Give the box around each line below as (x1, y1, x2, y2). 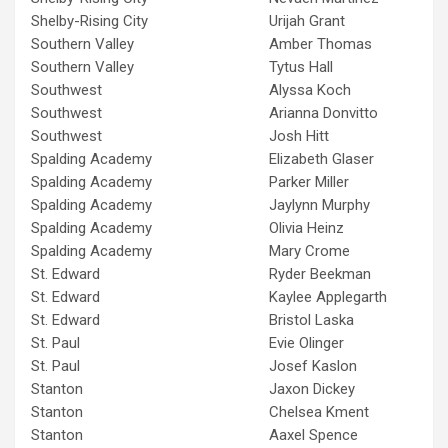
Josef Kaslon (269, 356, 357, 375)
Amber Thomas (269, 34, 372, 53)
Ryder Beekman (269, 264, 371, 283)
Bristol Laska (269, 310, 354, 329)
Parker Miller (269, 172, 349, 191)
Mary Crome (269, 241, 350, 260)
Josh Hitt (269, 126, 329, 145)
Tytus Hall (269, 57, 333, 76)
